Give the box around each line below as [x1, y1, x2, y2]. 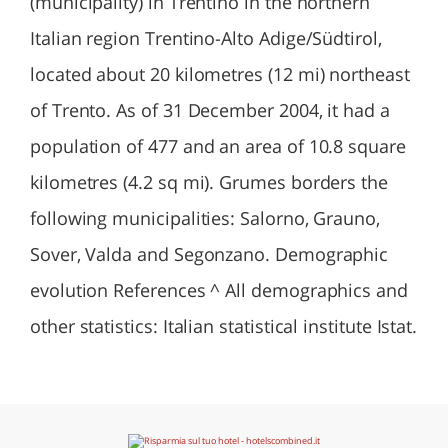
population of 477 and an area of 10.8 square [30, 134, 406, 158]
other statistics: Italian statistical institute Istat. [30, 314, 418, 338]
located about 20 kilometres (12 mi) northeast [30, 62, 410, 86]
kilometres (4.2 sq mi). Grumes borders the [30, 170, 388, 194]
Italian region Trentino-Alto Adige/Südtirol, [30, 26, 382, 50]
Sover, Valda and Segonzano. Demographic [30, 242, 389, 266]
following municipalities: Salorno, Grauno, [30, 206, 380, 230]
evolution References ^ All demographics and [30, 278, 408, 302]
